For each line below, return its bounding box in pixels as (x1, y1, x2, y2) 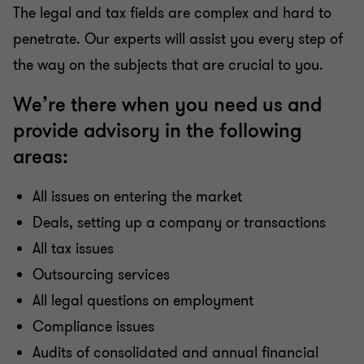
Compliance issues (32, 317, 158, 336)
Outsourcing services (32, 265, 174, 284)
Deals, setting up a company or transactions (32, 213, 330, 232)
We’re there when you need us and (13, 93, 322, 118)
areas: (13, 145, 73, 170)
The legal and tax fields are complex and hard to (13, 3, 331, 23)
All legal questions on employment (32, 291, 258, 310)
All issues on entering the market (32, 187, 246, 206)
